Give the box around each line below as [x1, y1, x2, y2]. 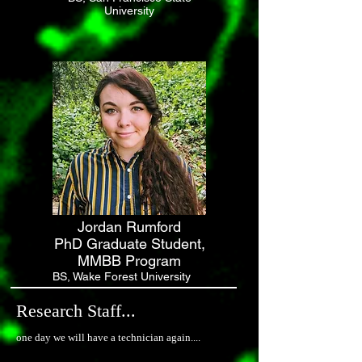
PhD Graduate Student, [53, 235, 205, 252]
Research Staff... [16, 301, 136, 321]
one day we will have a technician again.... [16, 331, 200, 343]
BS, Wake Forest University [53, 270, 191, 283]
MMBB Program [78, 252, 181, 269]
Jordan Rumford [78, 218, 181, 235]
